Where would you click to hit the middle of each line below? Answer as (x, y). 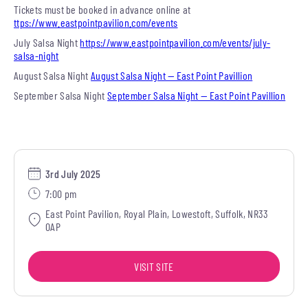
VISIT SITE (154, 266)
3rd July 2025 (73, 173)
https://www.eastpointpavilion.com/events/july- (175, 42)
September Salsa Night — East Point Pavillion (197, 95)
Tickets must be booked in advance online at (102, 9)
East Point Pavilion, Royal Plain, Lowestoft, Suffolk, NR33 (157, 213)
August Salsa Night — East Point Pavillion (172, 75)
